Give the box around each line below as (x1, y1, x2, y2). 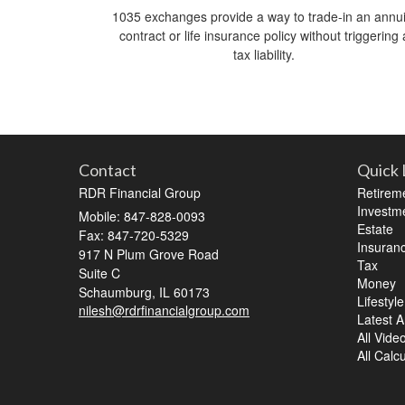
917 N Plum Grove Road (79, 245, 219, 264)
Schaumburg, (79, 283, 155, 302)
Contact (79, 160, 137, 181)
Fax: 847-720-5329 (79, 226, 189, 245)
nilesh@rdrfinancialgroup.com (79, 301, 250, 320)
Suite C (79, 264, 120, 283)
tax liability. (233, 45, 295, 64)
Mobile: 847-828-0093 (79, 207, 205, 226)
